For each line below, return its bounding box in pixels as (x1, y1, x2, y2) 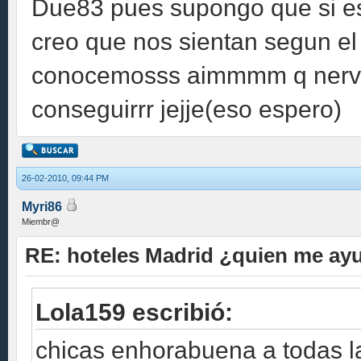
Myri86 (22, 200, 62, 214)
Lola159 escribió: (35, 298, 233, 326)
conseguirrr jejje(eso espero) (31, 95, 342, 122)
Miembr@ (22, 217, 60, 226)
